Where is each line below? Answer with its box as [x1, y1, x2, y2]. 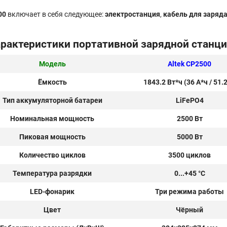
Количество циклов [19, 150, 86, 159]
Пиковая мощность [19, 132, 86, 141]
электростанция [105, 10, 160, 18]
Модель [39, 59, 66, 68]
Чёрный [176, 205, 203, 214]
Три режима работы [155, 187, 224, 196]
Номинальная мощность [10, 114, 94, 123]
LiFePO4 [175, 96, 204, 104]
